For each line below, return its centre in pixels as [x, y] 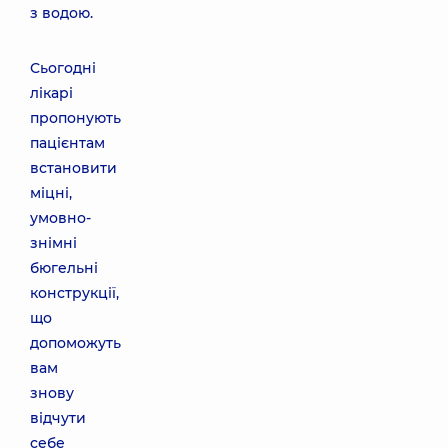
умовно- [60, 218]
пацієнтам [67, 143]
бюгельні [64, 268]
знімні [53, 243]
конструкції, [74, 293]
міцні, [51, 193]
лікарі [51, 93]
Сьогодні [63, 68]
